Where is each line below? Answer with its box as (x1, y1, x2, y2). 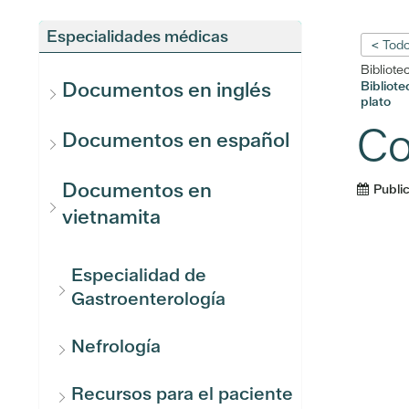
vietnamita (62, 204, 161, 230)
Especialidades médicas (47, 26, 228, 47)
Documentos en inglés (62, 77, 271, 103)
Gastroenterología (71, 287, 225, 310)
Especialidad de (71, 263, 206, 287)
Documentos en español (62, 127, 289, 153)
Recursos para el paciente (71, 382, 293, 405)
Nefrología (71, 334, 161, 358)
